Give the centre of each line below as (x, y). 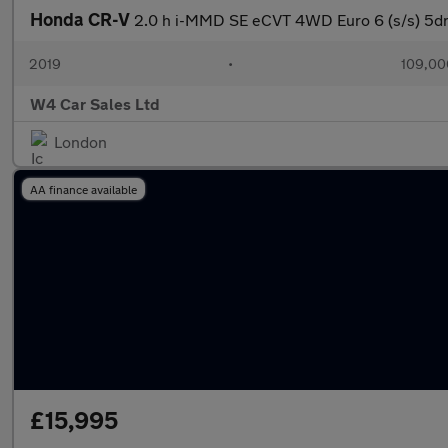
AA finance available (83, 189)
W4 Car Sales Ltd (95, 103)
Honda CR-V (82, 19)
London (80, 141)
